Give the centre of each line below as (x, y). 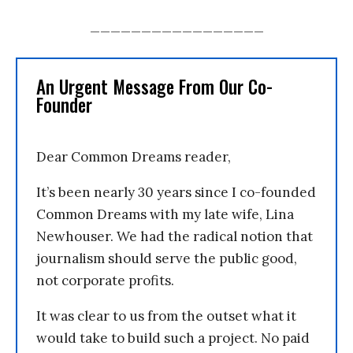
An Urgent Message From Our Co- (154, 87)
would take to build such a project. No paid (173, 338)
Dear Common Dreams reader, (134, 157)
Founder (64, 105)
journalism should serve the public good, (167, 258)
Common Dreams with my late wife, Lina (165, 214)
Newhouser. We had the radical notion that (175, 236)
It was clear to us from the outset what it (166, 316)
